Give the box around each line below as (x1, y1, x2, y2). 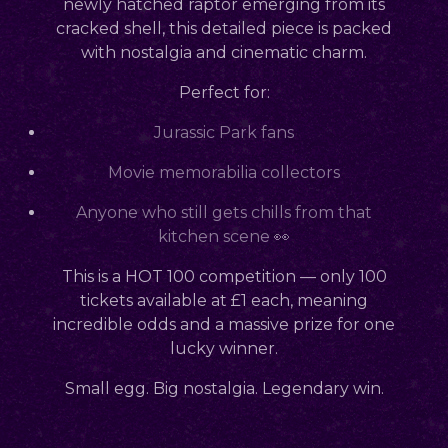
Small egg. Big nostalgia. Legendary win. (64, 378, 384, 398)
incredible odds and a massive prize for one (53, 314, 395, 334)
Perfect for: (178, 82, 270, 102)
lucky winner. (170, 338, 278, 358)
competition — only (194, 266, 359, 286)
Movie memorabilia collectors (108, 162, 340, 182)
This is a (61, 266, 125, 286)
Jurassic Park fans (154, 122, 294, 142)
